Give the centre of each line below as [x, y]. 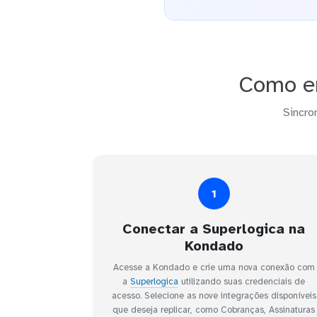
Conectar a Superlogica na [214, 229]
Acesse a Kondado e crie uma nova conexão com [214, 268]
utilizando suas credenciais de [242, 282]
